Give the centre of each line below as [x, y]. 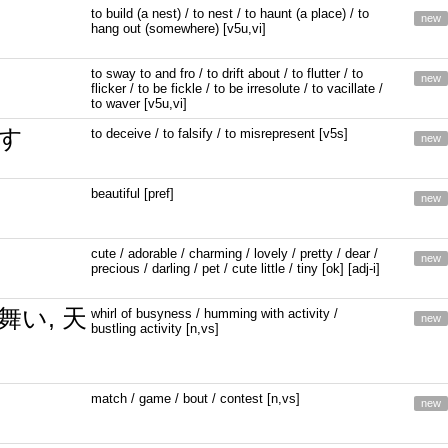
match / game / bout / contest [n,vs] [196, 398]
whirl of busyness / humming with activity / [215, 313]
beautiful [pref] [133, 193]
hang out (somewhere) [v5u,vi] [179, 28]
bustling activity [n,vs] [155, 328]
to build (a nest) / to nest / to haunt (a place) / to [230, 13]
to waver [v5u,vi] [139, 103]
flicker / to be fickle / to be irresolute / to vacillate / [237, 88]
